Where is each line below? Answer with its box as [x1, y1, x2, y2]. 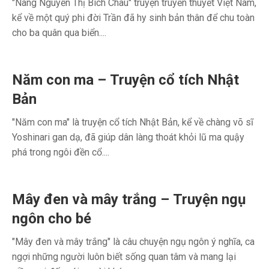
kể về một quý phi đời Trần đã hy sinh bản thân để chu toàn [12, 12, 255, 23]
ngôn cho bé [12, 210, 91, 227]
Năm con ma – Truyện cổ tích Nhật [12, 71, 239, 88]
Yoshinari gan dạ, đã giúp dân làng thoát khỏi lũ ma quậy [12, 131, 244, 143]
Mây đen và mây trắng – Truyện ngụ [12, 191, 246, 208]
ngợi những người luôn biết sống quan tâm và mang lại [12, 251, 236, 262]
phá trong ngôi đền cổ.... [12, 147, 109, 158]
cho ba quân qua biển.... [12, 27, 106, 38]
